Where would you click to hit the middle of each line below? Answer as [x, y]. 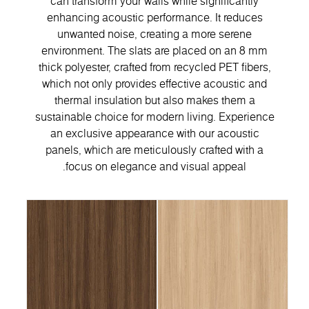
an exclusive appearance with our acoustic [154, 133]
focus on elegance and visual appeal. [156, 166]
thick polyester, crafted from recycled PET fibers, [154, 67]
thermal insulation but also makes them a [154, 100]
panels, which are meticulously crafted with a [154, 149]
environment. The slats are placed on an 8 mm [154, 50]
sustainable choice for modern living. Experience [154, 116]
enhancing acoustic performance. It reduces [154, 17]
